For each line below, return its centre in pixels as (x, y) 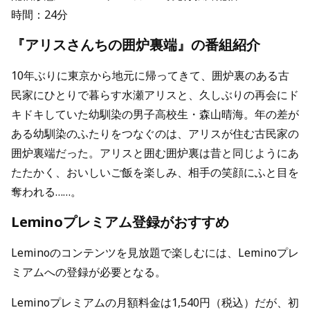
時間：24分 (39, 15)
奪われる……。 (46, 192)
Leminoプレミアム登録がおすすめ (120, 222)
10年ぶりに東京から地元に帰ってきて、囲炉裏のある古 (150, 76)
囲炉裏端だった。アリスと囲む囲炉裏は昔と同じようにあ (155, 153)
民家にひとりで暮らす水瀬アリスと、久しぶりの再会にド (155, 95)
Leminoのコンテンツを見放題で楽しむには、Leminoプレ (155, 253)
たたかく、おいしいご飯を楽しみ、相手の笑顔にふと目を (155, 173)
